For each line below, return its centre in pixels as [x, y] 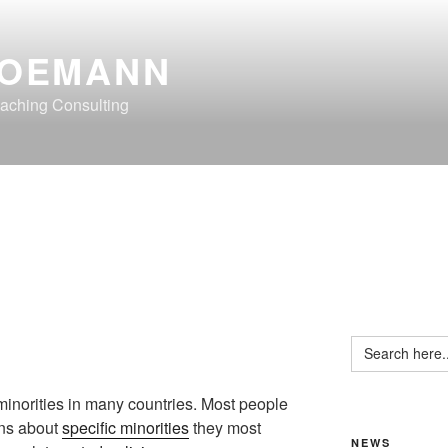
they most [225, 427]
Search [373, 341]
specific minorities [125, 427]
